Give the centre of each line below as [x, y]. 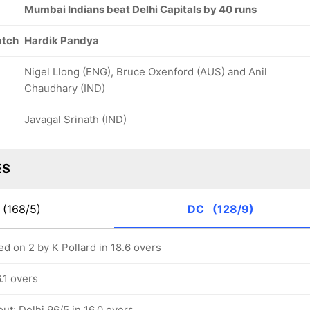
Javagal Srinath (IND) [75, 119]
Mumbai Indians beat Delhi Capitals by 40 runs [140, 9]
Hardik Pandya [62, 40]
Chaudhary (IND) [65, 88]
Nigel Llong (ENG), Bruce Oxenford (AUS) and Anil [146, 72]
